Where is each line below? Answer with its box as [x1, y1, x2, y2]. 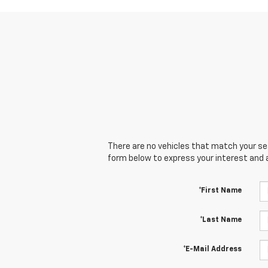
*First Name [198, 187, 242, 195]
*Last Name [199, 217, 242, 224]
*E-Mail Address [182, 246, 242, 254]
